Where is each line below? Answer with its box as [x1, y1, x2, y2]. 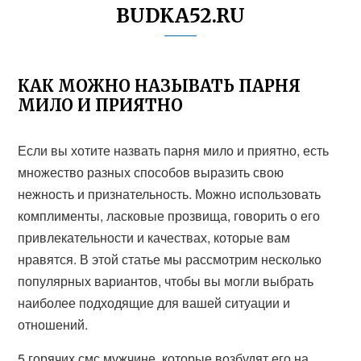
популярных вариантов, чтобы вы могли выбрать [18, 272, 314, 290]
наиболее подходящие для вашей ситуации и [18, 293, 291, 312]
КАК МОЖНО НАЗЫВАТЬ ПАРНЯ [18, 76, 301, 96]
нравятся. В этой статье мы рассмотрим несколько [18, 250, 322, 268]
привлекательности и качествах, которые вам [18, 228, 291, 247]
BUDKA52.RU [116, 3, 245, 28]
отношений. [18, 315, 89, 334]
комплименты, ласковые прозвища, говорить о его [18, 206, 321, 225]
